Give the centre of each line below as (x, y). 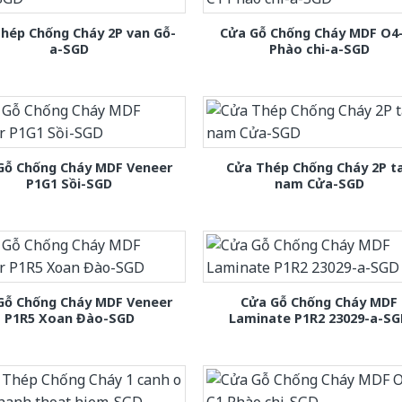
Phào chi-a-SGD (319, 48)
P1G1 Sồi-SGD (70, 183)
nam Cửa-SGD (319, 183)
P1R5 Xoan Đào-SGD (69, 319)
